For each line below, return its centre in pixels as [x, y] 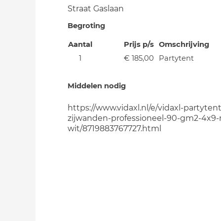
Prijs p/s [139, 44]
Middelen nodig [97, 86]
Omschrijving [184, 44]
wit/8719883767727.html [114, 129]
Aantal [80, 44]
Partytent [176, 58]
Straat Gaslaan [96, 9]
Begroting [86, 26]
